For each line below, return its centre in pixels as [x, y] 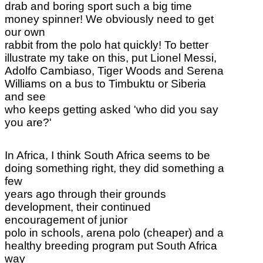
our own [25, 32]
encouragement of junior [66, 220]
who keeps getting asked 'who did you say [112, 109]
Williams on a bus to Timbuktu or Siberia [105, 83]
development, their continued [78, 207]
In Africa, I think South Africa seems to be [107, 155]
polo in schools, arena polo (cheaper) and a [114, 232]
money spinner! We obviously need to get [109, 19]
